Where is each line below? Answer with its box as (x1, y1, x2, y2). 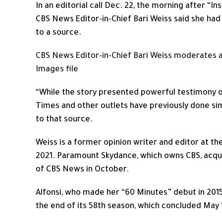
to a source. (36, 29, 81, 38)
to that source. (36, 115, 93, 124)
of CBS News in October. (36, 166, 129, 174)
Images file (36, 65, 78, 74)
